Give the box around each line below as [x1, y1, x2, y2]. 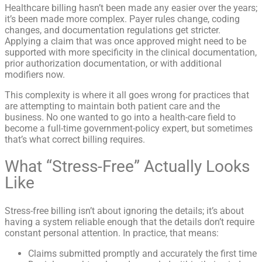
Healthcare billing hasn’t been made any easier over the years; [5, 2, 257, 14]
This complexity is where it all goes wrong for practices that [5, 89, 249, 101]
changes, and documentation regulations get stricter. [5, 25, 220, 36]
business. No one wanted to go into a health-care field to [5, 112, 236, 123]
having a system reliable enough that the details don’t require [5, 216, 254, 227]
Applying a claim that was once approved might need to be [5, 36, 246, 47]
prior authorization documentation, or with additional [5, 58, 222, 70]
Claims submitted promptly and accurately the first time [28, 247, 257, 259]
